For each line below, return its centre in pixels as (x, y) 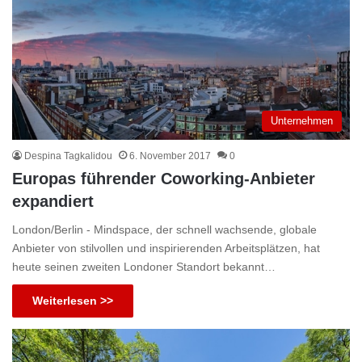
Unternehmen (302, 120)
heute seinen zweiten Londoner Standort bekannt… (144, 266)
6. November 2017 (170, 156)
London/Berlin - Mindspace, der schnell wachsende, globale (164, 229)
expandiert (53, 201)
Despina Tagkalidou (68, 156)
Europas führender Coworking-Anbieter (164, 178)
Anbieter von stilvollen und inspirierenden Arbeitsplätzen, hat (166, 248)
